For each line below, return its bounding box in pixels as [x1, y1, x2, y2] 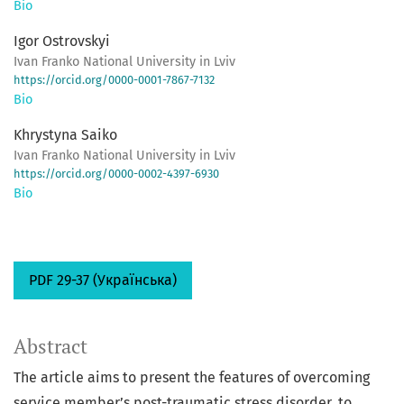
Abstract [14, 334, 87, 360]
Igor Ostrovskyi [14, 32, 110, 50]
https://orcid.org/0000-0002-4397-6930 [14, 167, 219, 181]
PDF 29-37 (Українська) [29, 271, 177, 289]
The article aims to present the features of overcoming [14, 369, 370, 387]
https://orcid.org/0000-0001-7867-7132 [14, 73, 215, 87]
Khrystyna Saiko [14, 126, 117, 144]
